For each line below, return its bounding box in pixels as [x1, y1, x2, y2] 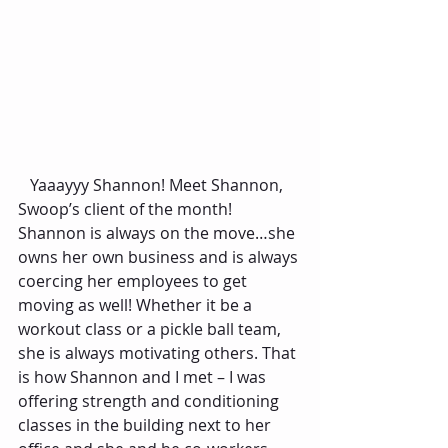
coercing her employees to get [18, 269, 251, 292]
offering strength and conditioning [18, 389, 283, 412]
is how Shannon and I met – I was [18, 365, 270, 388]
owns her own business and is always [18, 245, 302, 268]
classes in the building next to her [18, 413, 275, 436]
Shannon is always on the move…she [18, 221, 299, 244]
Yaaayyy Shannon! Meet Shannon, [18, 173, 30, 196]
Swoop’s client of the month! [18, 197, 236, 220]
